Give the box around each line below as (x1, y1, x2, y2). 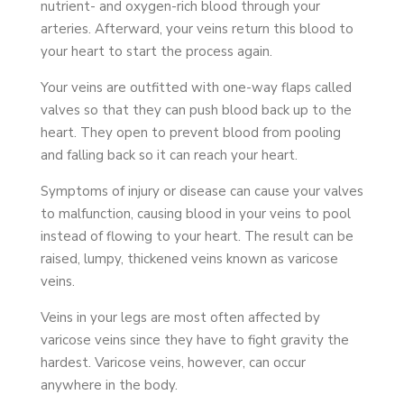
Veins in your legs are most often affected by (40, 308, 320, 326)
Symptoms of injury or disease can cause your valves (40, 181, 363, 200)
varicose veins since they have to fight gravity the (40, 330, 349, 349)
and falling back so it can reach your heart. (40, 145, 298, 164)
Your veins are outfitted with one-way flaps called (40, 78, 352, 96)
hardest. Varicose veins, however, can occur (40, 353, 306, 372)
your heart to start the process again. (40, 41, 276, 60)
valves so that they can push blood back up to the (40, 100, 352, 119)
